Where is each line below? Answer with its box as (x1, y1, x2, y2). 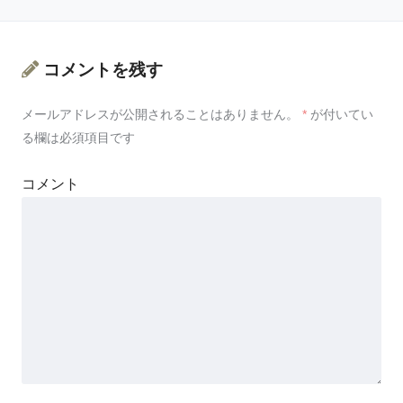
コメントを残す (43, 59, 163, 79)
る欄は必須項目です (22, 130, 135, 146)
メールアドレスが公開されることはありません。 (22, 107, 299, 122)
